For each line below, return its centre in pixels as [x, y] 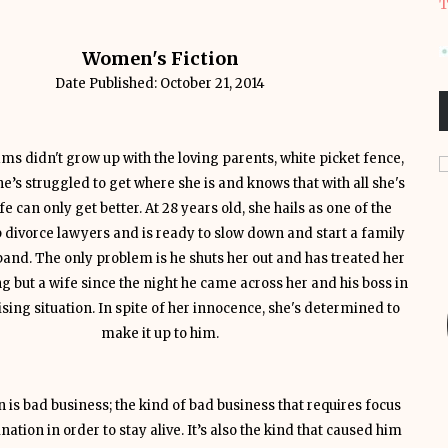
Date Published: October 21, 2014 [160, 83]
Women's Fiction [160, 58]
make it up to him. [160, 333]
